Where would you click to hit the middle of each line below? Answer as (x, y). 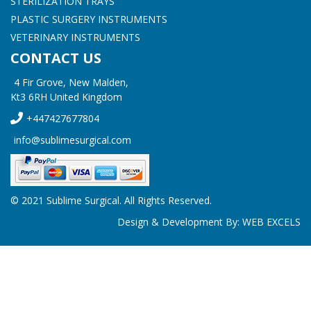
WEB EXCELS (271, 222)
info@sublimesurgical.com (73, 140)
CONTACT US (56, 58)
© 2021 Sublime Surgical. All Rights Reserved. (111, 200)
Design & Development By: (180, 222)
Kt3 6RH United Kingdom (66, 97)
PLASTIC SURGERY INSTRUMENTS (89, 19)
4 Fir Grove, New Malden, (71, 82)
